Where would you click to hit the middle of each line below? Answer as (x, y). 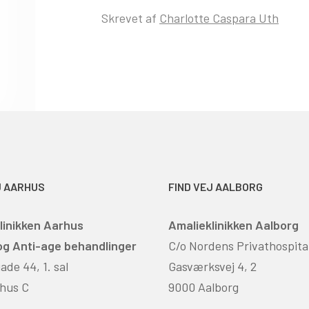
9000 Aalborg (203, 287)
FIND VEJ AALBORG (216, 186)
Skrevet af (130, 18)
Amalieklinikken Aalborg (233, 225)
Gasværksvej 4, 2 (212, 266)
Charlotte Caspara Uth (219, 18)
